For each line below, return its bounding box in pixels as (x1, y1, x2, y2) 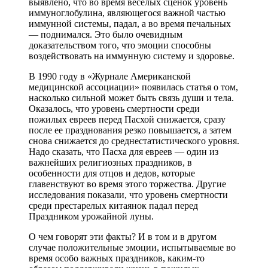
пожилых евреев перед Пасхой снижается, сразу (29, 114, 226, 124)
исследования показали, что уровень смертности (29, 189, 228, 200)
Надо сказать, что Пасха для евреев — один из (29, 146, 218, 157)
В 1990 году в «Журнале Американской (29, 71, 191, 81)
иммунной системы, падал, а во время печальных (29, 18, 231, 29)
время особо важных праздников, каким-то (29, 252, 205, 263)
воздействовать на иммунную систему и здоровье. (29, 50, 234, 61)
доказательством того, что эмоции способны (29, 39, 211, 50)
